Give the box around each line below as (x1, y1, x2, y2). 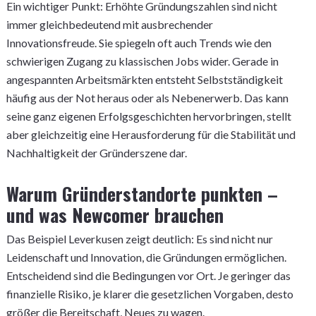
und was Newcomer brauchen (6, 201, 224, 229)
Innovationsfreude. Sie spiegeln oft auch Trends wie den (6, 36, 272, 49)
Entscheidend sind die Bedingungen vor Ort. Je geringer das (6, 269, 291, 282)
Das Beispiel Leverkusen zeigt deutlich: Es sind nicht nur (6, 232, 273, 245)
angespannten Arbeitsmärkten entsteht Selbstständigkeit (6, 73, 283, 86)
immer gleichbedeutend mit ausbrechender (6, 18, 213, 31)
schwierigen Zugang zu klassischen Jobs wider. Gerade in (6, 54, 279, 68)
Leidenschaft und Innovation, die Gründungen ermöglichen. (6, 250, 286, 264)
